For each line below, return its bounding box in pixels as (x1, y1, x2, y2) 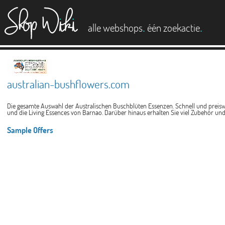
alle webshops (88, 21, 143, 34)
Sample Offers (7, 124, 53, 135)
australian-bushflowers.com (7, 76, 130, 91)
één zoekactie (147, 21, 200, 34)
